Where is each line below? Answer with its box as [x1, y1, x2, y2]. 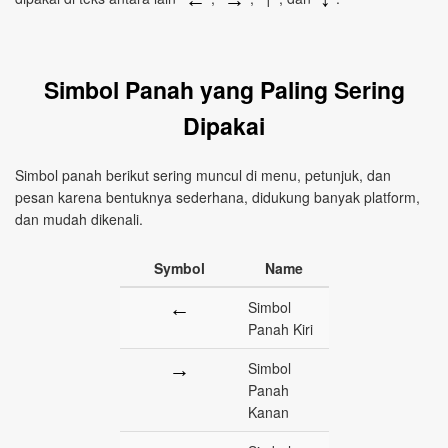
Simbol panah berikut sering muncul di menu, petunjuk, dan [15, 165, 391, 186]
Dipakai [183, 109, 265, 143]
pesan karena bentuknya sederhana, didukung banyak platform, [15, 187, 420, 208]
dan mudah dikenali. [15, 209, 143, 230]
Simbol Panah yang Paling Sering [43, 73, 405, 107]
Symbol [154, 258, 205, 279]
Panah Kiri [247, 319, 313, 340]
